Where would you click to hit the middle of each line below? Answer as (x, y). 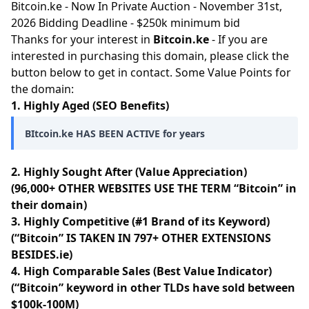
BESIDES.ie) (42, 255)
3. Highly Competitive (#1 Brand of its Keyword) (140, 221)
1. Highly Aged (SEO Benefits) (90, 106)
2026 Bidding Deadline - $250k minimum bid (126, 23)
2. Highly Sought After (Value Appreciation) (129, 172)
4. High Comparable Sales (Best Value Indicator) (141, 271)
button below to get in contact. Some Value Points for (151, 72)
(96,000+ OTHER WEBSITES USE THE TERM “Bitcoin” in (154, 188)
